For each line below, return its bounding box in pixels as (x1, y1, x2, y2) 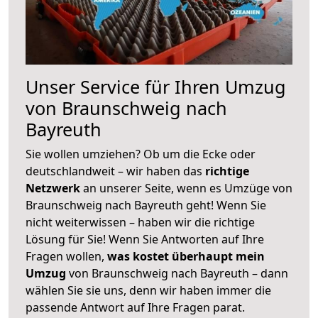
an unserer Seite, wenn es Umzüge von (83, 180, 292, 196)
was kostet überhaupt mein (107, 248, 265, 264)
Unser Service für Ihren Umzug (26, 74, 286, 99)
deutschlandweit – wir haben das (26, 163, 205, 179)
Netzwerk (26, 180, 83, 196)
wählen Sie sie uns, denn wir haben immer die (26, 282, 271, 298)
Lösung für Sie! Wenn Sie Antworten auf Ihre (26, 231, 264, 247)
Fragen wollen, (26, 248, 107, 264)
